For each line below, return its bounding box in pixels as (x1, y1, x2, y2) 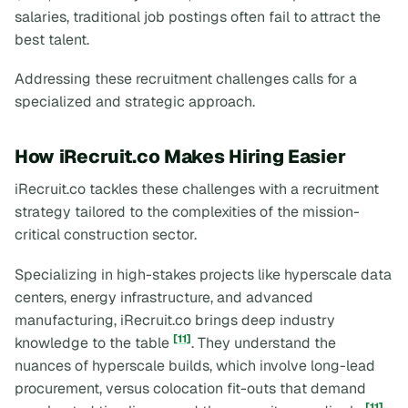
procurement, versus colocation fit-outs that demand (15, 378, 366, 398)
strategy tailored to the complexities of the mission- (15, 202, 360, 222)
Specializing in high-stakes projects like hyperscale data (15, 264, 392, 284)
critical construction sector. (15, 225, 197, 245)
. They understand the (191, 332, 336, 352)
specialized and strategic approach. (15, 92, 255, 112)
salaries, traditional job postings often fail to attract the (15, 6, 381, 26)
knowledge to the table (15, 332, 173, 352)
